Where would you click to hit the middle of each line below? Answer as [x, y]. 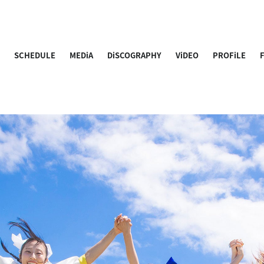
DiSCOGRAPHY [135, 55]
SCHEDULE [35, 55]
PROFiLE [230, 55]
